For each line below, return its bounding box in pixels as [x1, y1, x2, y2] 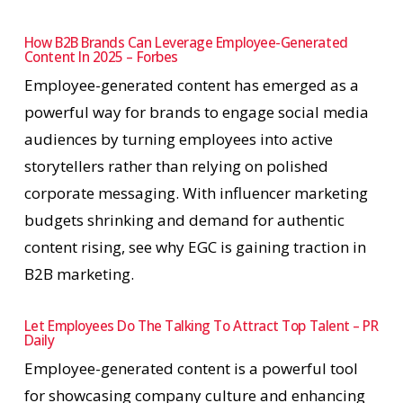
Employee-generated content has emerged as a [23, 74, 359, 95]
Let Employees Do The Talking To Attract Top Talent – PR [23, 317, 379, 336]
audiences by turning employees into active [23, 128, 333, 149]
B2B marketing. [23, 263, 134, 284]
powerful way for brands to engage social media [23, 101, 369, 122]
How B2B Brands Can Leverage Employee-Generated [23, 32, 348, 52]
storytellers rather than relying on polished [23, 155, 328, 176]
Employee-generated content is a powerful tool [23, 358, 358, 380]
